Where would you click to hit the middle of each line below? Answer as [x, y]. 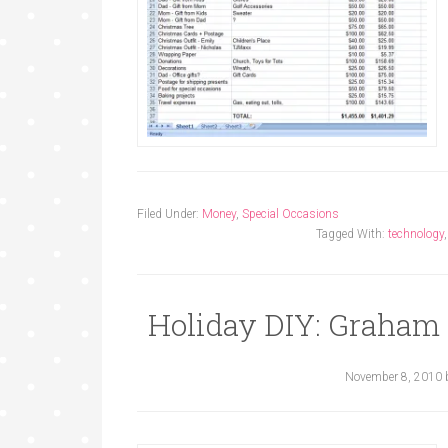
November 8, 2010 [393, 377]
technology [416, 234]
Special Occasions [290, 214]
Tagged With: [352, 234]
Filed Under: [169, 214]
